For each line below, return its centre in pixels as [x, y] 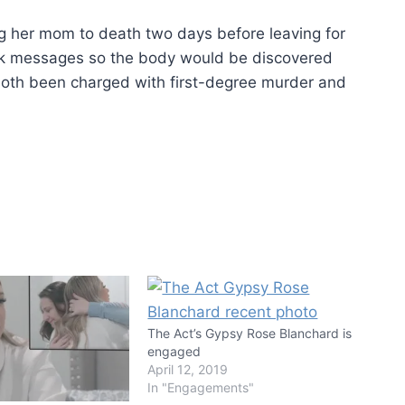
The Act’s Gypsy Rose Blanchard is [250, 333]
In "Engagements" [201, 387]
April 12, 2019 [188, 369]
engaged [174, 351]
